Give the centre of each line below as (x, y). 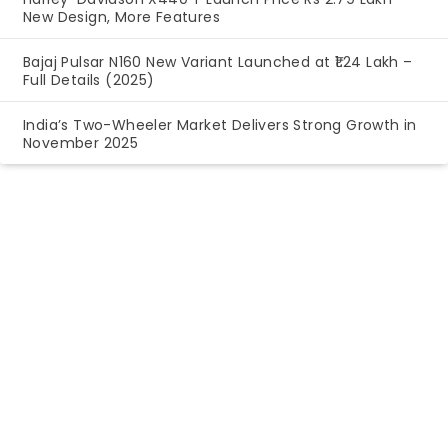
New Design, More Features (121, 16)
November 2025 (81, 142)
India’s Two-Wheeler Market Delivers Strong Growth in (220, 124)
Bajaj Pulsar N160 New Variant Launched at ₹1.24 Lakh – (218, 61)
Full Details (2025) (89, 79)
